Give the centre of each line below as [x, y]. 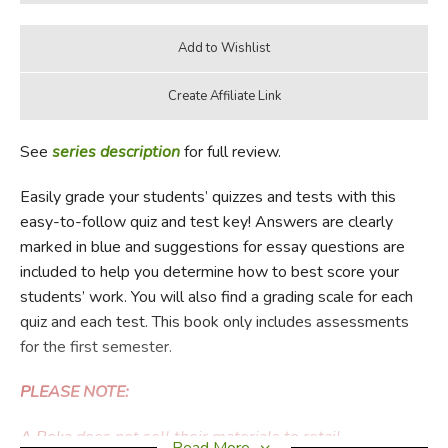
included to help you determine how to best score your [209, 271]
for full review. [230, 151]
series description [115, 151]
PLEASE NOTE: [74, 391]
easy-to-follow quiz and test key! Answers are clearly [206, 221]
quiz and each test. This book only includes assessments [214, 321]
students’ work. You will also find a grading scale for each [216, 296]
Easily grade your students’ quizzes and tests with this [207, 196]
